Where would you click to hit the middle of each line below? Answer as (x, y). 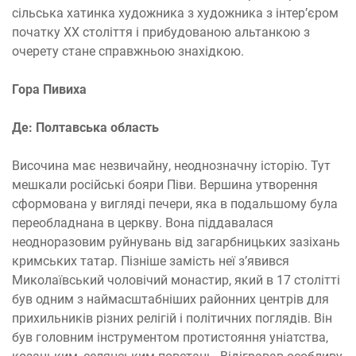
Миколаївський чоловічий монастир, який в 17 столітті (176, 280)
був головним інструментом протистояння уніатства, (170, 337)
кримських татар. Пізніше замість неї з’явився (151, 261)
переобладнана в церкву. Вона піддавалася (143, 223)
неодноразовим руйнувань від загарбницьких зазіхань (176, 242)
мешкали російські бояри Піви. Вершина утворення (165, 185)
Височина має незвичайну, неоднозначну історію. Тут (171, 166)
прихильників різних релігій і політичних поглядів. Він (172, 318)
